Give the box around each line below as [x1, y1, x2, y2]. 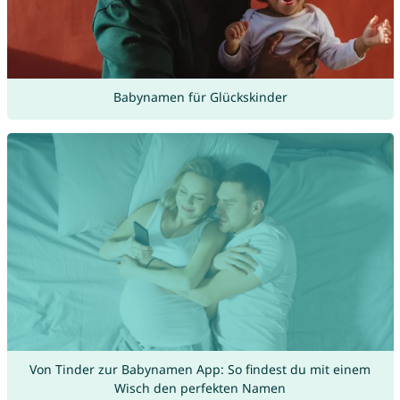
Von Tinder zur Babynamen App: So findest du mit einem [29, 360, 371, 378]
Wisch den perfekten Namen [114, 379, 286, 396]
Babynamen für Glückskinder [112, 88, 287, 106]
